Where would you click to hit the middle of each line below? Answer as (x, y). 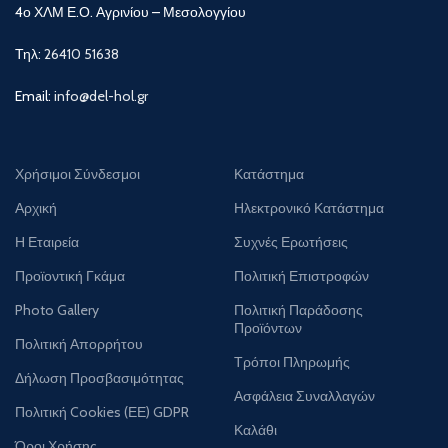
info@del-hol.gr (101, 95)
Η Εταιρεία (47, 241)
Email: (35, 95)
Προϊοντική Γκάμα (70, 275)
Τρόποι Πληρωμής (292, 361)
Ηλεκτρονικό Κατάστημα (309, 207)
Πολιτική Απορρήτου (79, 343)
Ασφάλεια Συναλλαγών (304, 395)
